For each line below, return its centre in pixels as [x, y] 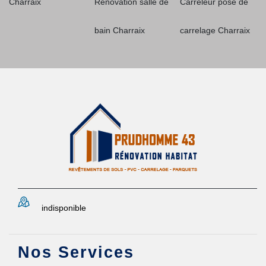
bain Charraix [120, 30]
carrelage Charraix [215, 30]
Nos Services [76, 252]
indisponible [64, 208]
